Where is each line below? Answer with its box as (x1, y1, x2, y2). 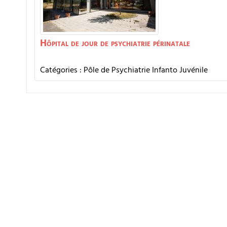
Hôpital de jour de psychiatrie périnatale (40, 35, 190, 51)
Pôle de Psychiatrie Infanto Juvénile (84, 63, 208, 77)
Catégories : (40, 63, 84, 77)
